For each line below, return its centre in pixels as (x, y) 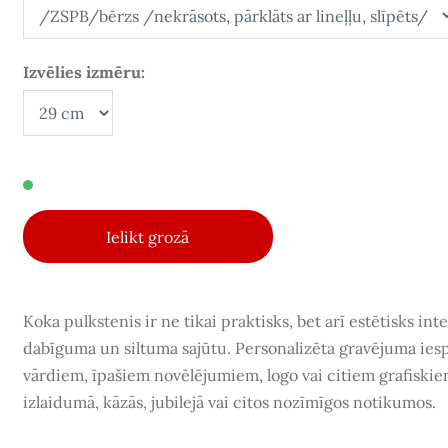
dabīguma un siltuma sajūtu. (128, 348)
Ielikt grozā (148, 236)
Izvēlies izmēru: (83, 71)
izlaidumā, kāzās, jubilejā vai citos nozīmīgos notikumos (227, 402)
